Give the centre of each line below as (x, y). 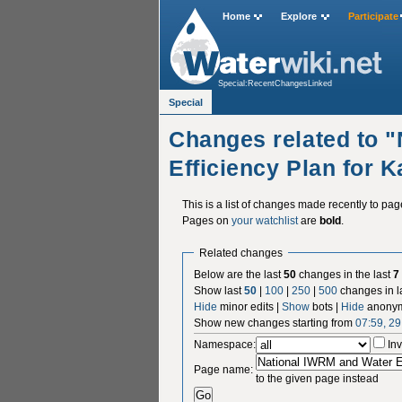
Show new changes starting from (275, 323)
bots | (326, 306)
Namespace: (225, 344)
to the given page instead (318, 378)
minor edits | (250, 306)
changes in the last (345, 274)
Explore (299, 17)
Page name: (224, 369)
